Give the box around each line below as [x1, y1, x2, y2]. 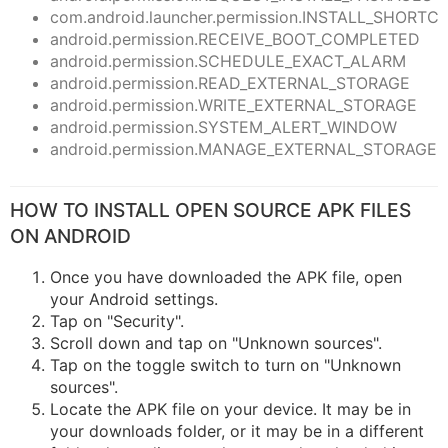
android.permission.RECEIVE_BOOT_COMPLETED [50, 29, 420, 50]
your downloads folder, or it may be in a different [50, 421, 424, 442]
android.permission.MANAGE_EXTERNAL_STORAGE [50, 139, 437, 160]
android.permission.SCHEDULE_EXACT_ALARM [50, 51, 406, 72]
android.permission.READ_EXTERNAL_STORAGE [50, 73, 410, 94]
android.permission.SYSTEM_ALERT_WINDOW [50, 117, 397, 138]
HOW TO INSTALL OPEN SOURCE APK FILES [10, 198, 411, 223]
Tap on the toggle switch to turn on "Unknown [50, 355, 401, 376]
